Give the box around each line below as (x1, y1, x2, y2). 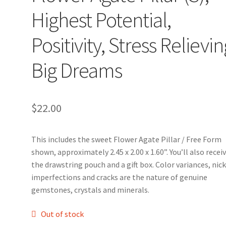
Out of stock (40, 208, 84, 219)
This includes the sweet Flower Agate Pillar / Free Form (31, 134, 222, 145)
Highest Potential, (31, 7, 172, 33)
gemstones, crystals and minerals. (31, 185, 150, 195)
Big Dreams (31, 57, 123, 84)
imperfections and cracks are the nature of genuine (31, 172, 208, 183)
